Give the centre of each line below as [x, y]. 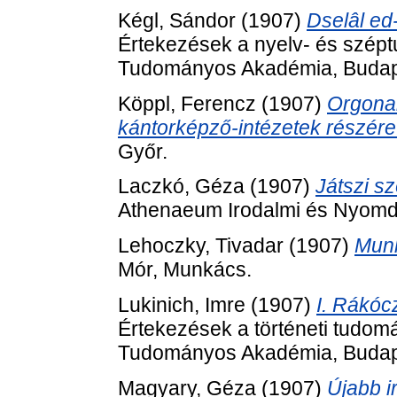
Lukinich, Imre [182, 305]
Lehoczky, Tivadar [201, 246]
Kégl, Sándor [177, 20]
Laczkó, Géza [181, 187]
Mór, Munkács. [185, 270]
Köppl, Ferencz [187, 103]
